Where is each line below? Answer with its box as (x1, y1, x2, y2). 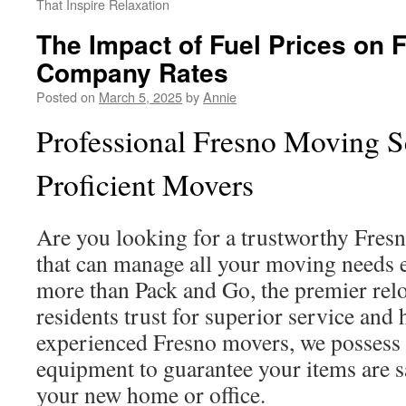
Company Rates (36, 53, 228, 91)
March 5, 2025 (99, 87, 182, 106)
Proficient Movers (36, 164, 254, 204)
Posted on (36, 87, 95, 106)
